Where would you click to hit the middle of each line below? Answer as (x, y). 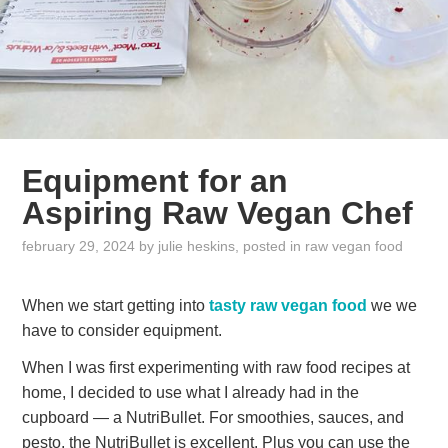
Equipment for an (155, 181)
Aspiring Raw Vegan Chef (218, 213)
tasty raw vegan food (288, 305)
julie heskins (197, 246)
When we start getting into (116, 305)
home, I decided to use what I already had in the (191, 393)
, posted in (270, 246)
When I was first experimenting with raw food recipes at (216, 368)
